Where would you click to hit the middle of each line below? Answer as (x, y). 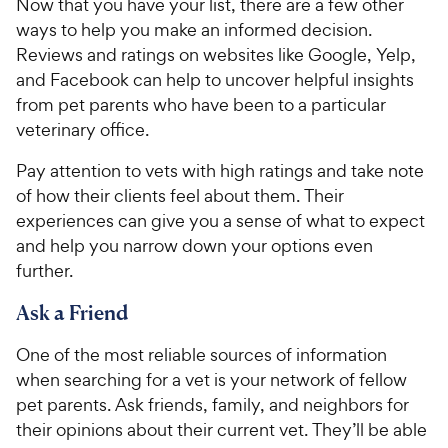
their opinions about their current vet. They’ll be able (221, 429)
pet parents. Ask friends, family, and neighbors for (212, 404)
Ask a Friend (72, 312)
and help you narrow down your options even (194, 245)
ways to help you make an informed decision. (194, 29)
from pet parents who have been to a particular (201, 104)
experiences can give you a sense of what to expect (220, 220)
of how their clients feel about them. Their (180, 195)
